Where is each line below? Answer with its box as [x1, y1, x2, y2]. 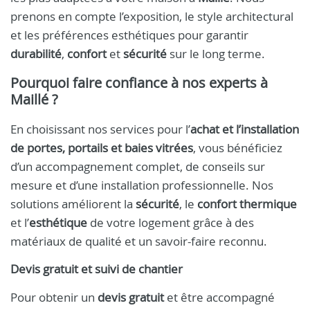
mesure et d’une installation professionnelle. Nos [10, 177, 273, 193]
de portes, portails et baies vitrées [10, 140, 193, 156]
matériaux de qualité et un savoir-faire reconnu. [10, 233, 267, 249]
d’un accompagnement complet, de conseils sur [10, 158, 265, 174]
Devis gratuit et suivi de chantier [10, 262, 183, 277]
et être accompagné [164, 289, 275, 305]
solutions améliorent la [10, 196, 136, 212]
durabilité [10, 46, 62, 62]
